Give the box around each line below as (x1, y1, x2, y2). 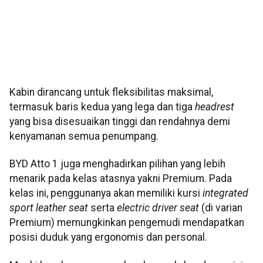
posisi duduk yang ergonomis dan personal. (9, 231, 207, 244)
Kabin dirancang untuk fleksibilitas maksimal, (9, 86, 213, 99)
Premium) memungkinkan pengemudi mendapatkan (9, 217, 244, 229)
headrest (195, 101, 234, 113)
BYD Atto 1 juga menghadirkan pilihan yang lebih (9, 158, 225, 170)
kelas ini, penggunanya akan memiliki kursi (9, 187, 203, 200)
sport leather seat (9, 202, 88, 214)
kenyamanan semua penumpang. (9, 130, 159, 143)
